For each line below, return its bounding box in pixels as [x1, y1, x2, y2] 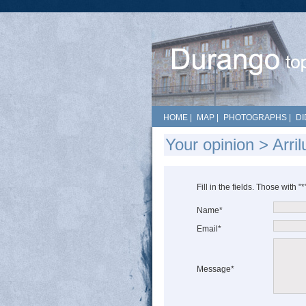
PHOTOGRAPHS [223, 113, 287, 122]
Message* [197, 264, 234, 274]
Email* [197, 224, 221, 234]
